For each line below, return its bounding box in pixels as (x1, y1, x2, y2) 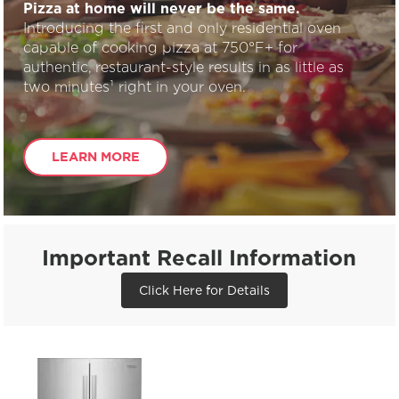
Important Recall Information (42, 246, 357, 269)
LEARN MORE (52, 150, 141, 164)
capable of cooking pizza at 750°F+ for (23, 39, 298, 55)
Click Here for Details (139, 283, 271, 297)
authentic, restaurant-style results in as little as (23, 59, 345, 75)
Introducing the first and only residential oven (23, 20, 342, 36)
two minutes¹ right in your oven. (23, 78, 247, 94)
